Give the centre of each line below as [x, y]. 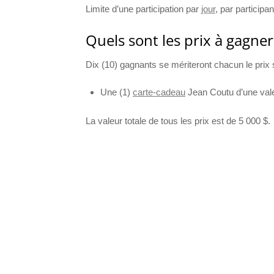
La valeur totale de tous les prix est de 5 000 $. [178, 120]
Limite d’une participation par [143, 9]
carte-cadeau [159, 92]
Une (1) [117, 92]
